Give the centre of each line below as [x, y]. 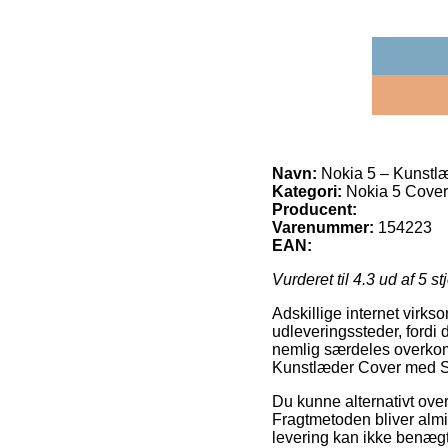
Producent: [314, 209]
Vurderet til [312, 279]
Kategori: [307, 191]
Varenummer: [323, 227]
